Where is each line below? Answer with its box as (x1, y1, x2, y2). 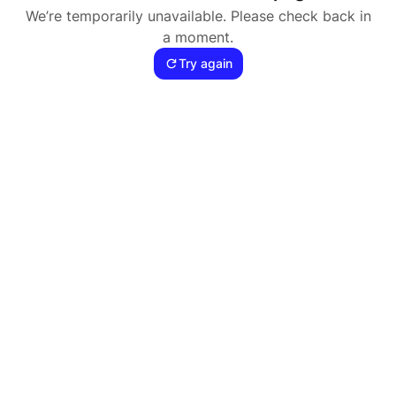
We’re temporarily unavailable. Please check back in (25, 7, 371, 25)
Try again (178, 56, 232, 71)
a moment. (163, 28, 233, 46)
